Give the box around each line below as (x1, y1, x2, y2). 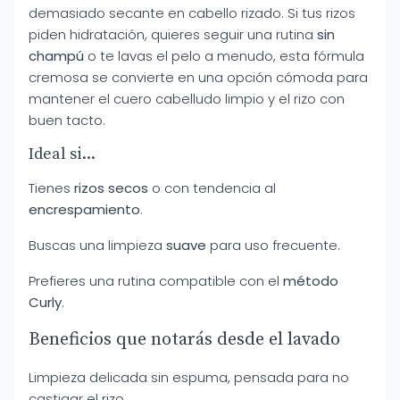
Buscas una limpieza (29, 236, 166, 254)
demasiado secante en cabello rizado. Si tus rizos (29, 4, 355, 22)
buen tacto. (29, 111, 105, 129)
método (283, 271, 338, 290)
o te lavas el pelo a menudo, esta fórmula (84, 46, 364, 65)
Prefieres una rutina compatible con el (29, 271, 283, 290)
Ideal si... (29, 144, 96, 164)
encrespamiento (29, 200, 140, 219)
